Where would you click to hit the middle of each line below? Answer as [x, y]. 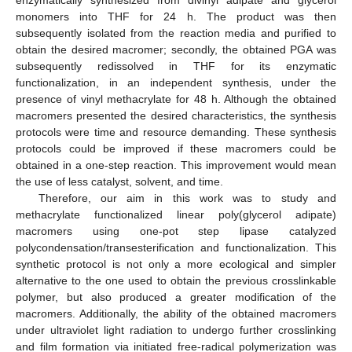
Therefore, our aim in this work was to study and [187, 198]
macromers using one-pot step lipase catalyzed [176, 231]
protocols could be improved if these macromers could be [176, 148]
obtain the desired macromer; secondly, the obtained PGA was [176, 49]
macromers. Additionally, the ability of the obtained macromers [176, 313]
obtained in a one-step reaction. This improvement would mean [176, 165]
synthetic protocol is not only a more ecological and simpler [176, 264]
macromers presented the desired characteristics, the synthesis [176, 115]
